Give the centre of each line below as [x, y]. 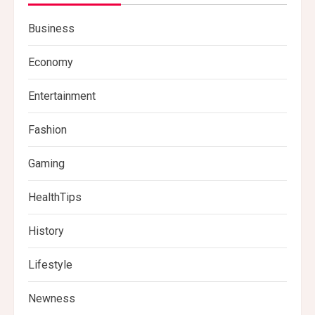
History [46, 231]
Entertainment [62, 96]
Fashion [47, 129]
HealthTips [55, 197]
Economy [51, 62]
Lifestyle [50, 264]
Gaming [46, 163]
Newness [52, 298]
